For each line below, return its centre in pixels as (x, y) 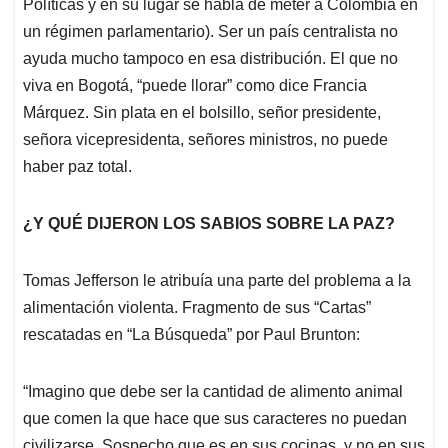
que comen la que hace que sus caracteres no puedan (215, 419)
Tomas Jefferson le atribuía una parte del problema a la (217, 281)
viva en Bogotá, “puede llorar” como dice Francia (195, 86)
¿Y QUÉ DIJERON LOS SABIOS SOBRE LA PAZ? (209, 224)
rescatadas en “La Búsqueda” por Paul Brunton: (191, 335)
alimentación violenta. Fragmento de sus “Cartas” (197, 308)
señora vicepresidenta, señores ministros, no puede (205, 140)
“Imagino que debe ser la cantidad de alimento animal (213, 392)
